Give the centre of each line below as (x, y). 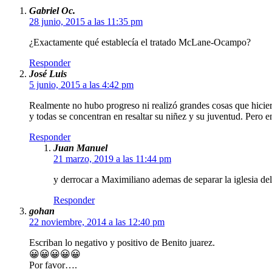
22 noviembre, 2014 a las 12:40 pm (97, 222)
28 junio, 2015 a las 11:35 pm (86, 22)
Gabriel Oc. (52, 11)
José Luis (48, 74)
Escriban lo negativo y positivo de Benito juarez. (122, 243)
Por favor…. (53, 265)
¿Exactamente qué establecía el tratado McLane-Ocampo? (140, 42)
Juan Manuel (80, 148)
